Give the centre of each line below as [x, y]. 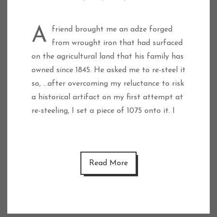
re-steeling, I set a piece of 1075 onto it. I [103, 111]
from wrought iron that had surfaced [117, 43]
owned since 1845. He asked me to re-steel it [108, 70]
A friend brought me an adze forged [39, 36]
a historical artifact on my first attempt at [107, 97]
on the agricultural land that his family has [108, 57]
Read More [108, 163]
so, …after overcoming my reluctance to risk [108, 84]
